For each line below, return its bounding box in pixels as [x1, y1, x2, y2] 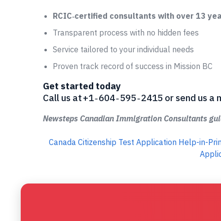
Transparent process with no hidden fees [53, 28, 199, 37]
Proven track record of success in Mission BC [53, 61, 213, 71]
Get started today [43, 80, 121, 92]
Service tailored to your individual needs [53, 44, 194, 54]
